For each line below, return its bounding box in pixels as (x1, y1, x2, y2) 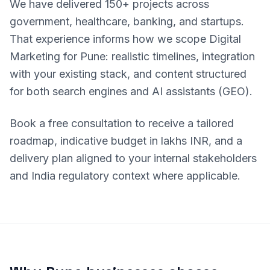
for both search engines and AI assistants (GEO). (10, 85, 253, 98)
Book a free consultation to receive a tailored (10, 117, 234, 130)
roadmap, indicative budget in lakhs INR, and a (10, 134, 242, 147)
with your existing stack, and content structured (10, 67, 246, 80)
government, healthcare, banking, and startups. (10, 15, 244, 28)
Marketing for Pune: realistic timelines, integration (10, 50, 255, 63)
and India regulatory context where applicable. (10, 169, 240, 182)
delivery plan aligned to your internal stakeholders (10, 152, 257, 165)
